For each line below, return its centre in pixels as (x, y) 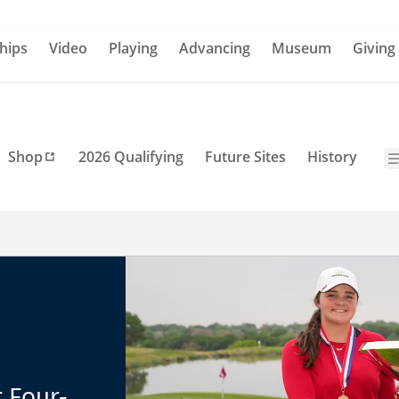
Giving (374, 48)
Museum (301, 48)
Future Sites (245, 156)
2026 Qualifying (130, 156)
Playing (133, 48)
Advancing (215, 48)
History (332, 156)
